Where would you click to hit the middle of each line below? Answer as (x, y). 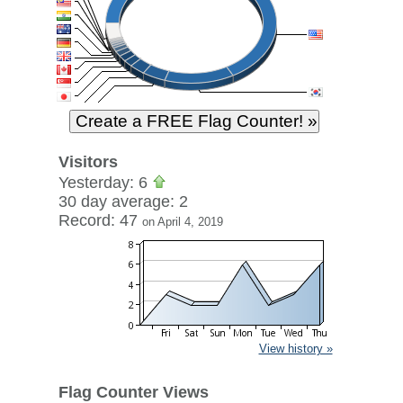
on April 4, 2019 (182, 222)
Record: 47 (100, 220)
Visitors (88, 162)
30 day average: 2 (123, 201)
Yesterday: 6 (105, 183)
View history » (296, 349)
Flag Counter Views (133, 392)
